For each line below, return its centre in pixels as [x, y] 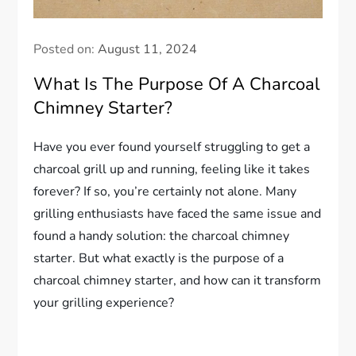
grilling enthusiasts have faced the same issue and [178, 214]
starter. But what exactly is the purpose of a [159, 259]
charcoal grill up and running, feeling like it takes [172, 170]
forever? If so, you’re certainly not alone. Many [165, 192]
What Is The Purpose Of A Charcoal [177, 85]
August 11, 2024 [148, 50]
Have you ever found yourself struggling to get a [172, 147]
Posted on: [66, 50]
